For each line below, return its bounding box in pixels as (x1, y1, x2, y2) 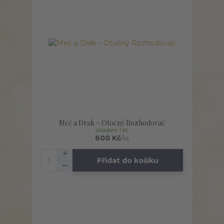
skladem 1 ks (95, 127, 128, 134)
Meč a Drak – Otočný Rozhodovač (58, 118, 165, 128)
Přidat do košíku (97, 155, 159, 165)
